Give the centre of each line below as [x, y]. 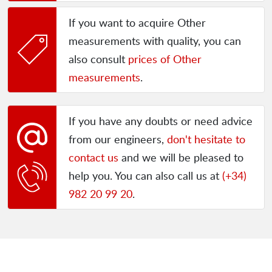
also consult [98, 59]
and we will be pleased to [181, 158]
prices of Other [165, 59]
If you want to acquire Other [137, 23]
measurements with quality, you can [155, 41]
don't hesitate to [206, 139]
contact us [93, 158]
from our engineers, [118, 139]
